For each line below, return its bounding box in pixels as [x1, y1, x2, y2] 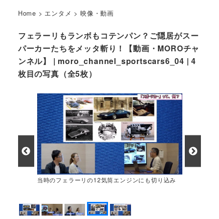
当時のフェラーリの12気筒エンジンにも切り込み [37, 175, 176, 184]
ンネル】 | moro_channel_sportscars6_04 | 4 [18, 55, 197, 67]
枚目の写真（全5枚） [18, 68, 97, 80]
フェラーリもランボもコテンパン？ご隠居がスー [18, 30, 199, 42]
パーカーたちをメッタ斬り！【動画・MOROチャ [18, 43, 200, 54]
